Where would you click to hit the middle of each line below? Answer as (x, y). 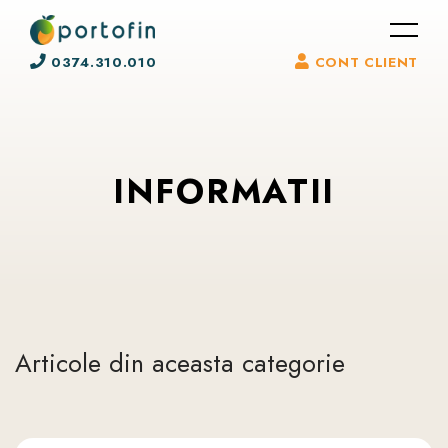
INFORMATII (224, 191)
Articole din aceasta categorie (180, 363)
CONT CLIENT (363, 62)
